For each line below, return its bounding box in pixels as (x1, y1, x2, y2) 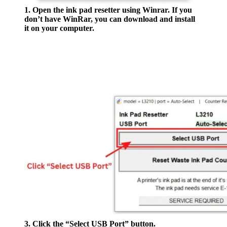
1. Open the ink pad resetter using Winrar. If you (24, 6, 192, 15)
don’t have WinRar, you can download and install (24, 15, 195, 24)
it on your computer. (24, 24, 94, 33)
